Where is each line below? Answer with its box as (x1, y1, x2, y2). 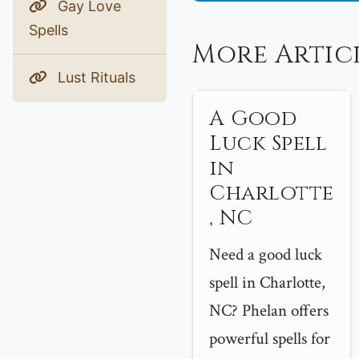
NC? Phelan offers (209, 300, 329, 321)
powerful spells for (209, 328, 330, 349)
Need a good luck (209, 244, 322, 265)
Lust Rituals (54, 69, 135, 86)
